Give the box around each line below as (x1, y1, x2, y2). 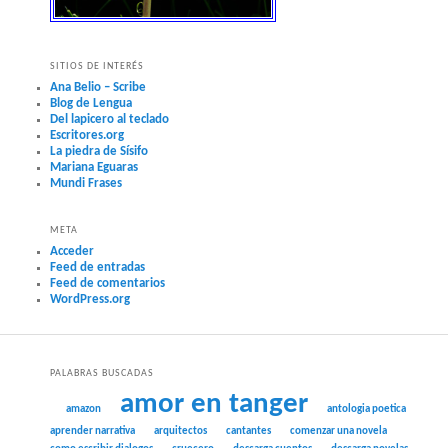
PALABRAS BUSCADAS (50, 368, 155, 380)
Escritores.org (50, 128, 125, 142)
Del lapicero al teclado (50, 112, 170, 126)
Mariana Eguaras (50, 160, 139, 174)
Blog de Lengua (50, 96, 133, 110)
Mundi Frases (50, 176, 123, 190)
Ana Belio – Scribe (50, 80, 147, 94)
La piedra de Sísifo (50, 144, 149, 158)
